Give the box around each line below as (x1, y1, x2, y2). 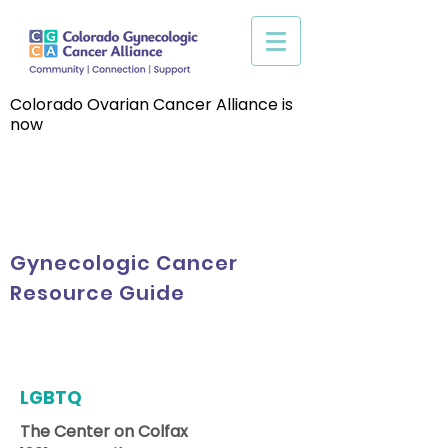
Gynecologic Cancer (10, 249, 238, 277)
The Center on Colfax (20, 420, 188, 443)
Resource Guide (10, 279, 185, 307)
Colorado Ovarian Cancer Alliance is (10, 93, 293, 116)
